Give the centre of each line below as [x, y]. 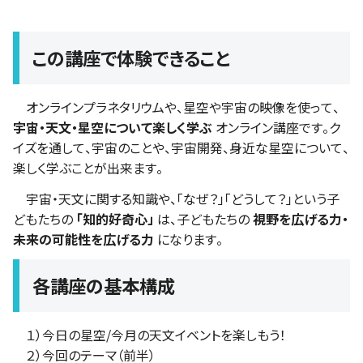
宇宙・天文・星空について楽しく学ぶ [113, 127]
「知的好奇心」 [115, 218]
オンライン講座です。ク [276, 127]
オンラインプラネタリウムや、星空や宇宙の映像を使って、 [176, 107]
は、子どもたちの [203, 218]
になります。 [188, 239]
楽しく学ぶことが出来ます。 [88, 167]
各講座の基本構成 [104, 286]
